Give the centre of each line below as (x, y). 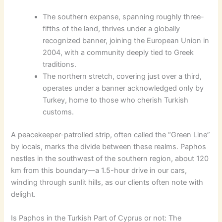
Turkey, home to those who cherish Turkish (116, 100)
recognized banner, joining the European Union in (126, 41)
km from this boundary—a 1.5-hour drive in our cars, (99, 171)
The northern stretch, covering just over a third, (122, 77)
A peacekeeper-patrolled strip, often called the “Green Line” (111, 135)
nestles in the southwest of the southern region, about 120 (110, 159)
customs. (58, 112)
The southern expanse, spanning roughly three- (124, 17)
